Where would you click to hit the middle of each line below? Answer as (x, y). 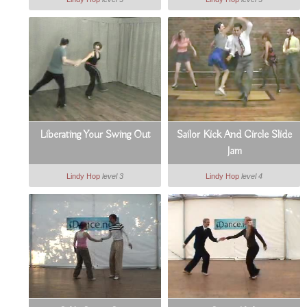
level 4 (252, 176)
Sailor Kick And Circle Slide (234, 135)
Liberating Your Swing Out (95, 135)
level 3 (113, 176)
